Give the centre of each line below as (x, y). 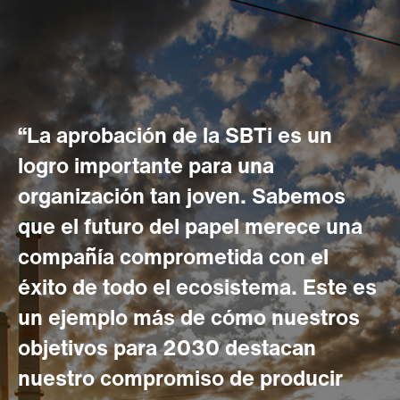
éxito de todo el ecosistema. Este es (197, 287)
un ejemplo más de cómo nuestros (189, 317)
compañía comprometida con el (173, 256)
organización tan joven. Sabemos (182, 196)
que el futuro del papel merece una (190, 226)
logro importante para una (146, 165)
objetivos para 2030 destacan (167, 347)
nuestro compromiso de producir (180, 378)
